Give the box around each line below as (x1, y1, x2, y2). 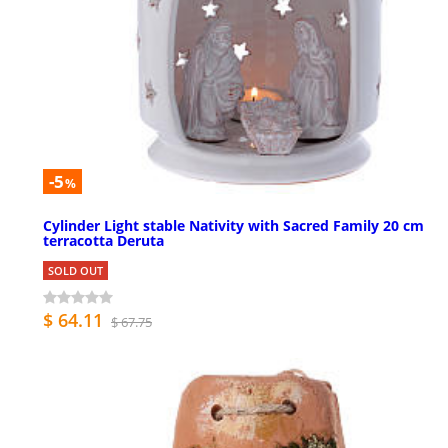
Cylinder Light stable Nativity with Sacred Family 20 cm (43, 215, 424, 235)
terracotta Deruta (43, 230, 164, 250)
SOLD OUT (48, 262, 103, 278)
